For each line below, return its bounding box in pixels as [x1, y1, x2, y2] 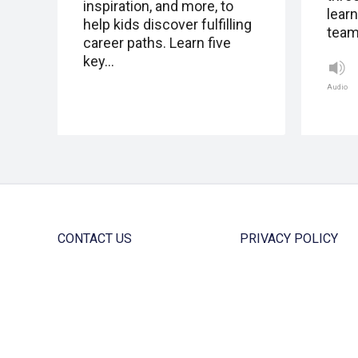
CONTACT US [58, 231, 132, 247]
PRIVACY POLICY [239, 231, 338, 247]
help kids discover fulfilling [83, 16, 252, 34]
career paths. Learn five [83, 34, 231, 52]
